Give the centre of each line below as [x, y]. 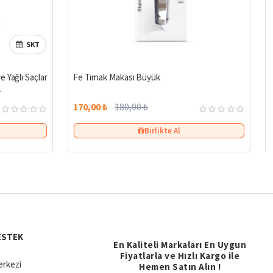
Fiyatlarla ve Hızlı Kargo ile [180, 256]
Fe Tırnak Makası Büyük [117, 77]
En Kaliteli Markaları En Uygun [180, 245]
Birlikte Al [162, 131]
